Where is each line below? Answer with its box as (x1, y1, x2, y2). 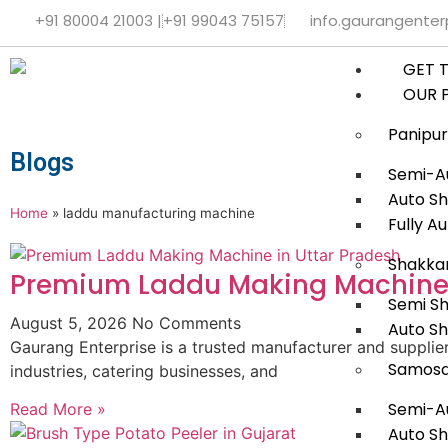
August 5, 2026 (10, 312, 132, 333)
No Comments (132, 312, 241, 333)
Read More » (10, 398, 106, 419)
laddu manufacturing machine (63, 204, 255, 221)
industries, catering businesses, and (10, 360, 278, 381)
